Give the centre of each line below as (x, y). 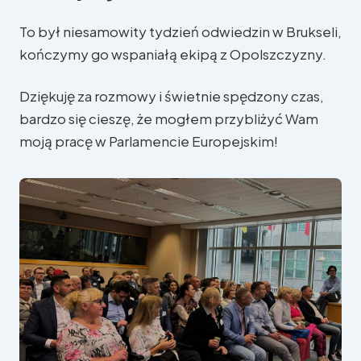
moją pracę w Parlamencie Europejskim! (149, 141)
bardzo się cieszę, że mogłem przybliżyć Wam (169, 119)
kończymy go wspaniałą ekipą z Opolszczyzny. (173, 54)
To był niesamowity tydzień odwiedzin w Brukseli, (180, 32)
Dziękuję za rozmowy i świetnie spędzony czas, (172, 96)
